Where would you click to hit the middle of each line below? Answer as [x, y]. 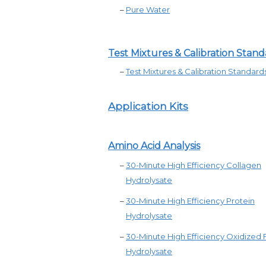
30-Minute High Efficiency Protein [190, 201]
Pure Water [148, 9]
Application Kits [148, 106]
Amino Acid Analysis [154, 146]
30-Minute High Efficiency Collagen [194, 165]
